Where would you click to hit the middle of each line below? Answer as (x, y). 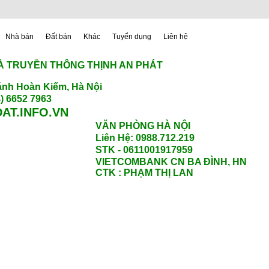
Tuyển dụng (132, 37)
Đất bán (59, 37)
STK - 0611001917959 (144, 150)
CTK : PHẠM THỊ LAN (144, 173)
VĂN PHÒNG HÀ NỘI (143, 126)
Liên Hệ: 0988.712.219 (146, 138)
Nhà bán (20, 37)
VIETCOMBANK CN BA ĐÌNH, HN (171, 162)
